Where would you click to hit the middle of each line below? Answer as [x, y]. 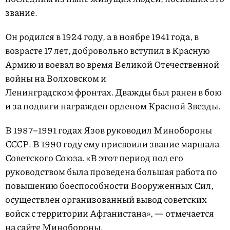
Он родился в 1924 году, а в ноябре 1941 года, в [102, 37]
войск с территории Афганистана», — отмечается [110, 213]
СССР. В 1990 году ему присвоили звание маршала [112, 144]
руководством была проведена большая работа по [111, 172]
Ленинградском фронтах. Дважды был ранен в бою [113, 92]
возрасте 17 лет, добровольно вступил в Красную [108, 51]
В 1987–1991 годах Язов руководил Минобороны [109, 130]
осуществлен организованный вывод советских [106, 199]
